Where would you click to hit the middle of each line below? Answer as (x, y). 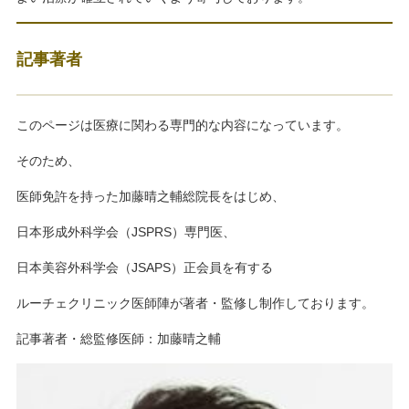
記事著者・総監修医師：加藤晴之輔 (118, 338)
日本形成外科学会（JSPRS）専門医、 (126, 231)
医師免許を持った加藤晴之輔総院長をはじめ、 (150, 196)
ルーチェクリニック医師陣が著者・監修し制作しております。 (195, 303)
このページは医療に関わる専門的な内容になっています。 (182, 125)
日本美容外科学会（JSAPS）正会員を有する (144, 267)
